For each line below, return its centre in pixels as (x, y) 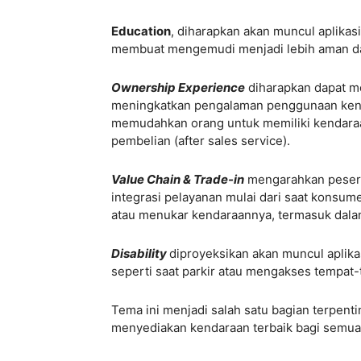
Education (141, 31)
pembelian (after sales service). (201, 141)
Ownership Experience (178, 88)
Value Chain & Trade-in (178, 180)
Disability (140, 254)
